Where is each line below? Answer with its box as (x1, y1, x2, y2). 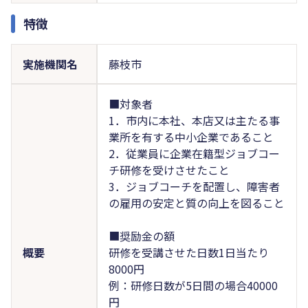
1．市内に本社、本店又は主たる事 (108, 111, 280, 129)
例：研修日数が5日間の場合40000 (108, 276, 278, 294)
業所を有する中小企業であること (108, 128, 274, 145)
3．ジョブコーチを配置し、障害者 (108, 177, 280, 195)
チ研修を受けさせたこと (108, 161, 230, 178)
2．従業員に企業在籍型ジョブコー (108, 144, 280, 162)
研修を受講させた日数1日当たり (108, 243, 269, 261)
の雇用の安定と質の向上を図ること (108, 194, 285, 211)
